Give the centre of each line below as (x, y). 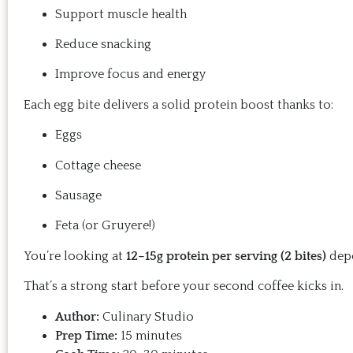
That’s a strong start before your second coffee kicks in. (184, 286)
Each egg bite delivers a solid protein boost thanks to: (178, 104)
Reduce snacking (103, 44)
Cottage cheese (98, 165)
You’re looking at (75, 256)
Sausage (78, 195)
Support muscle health (121, 14)
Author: (77, 316)
